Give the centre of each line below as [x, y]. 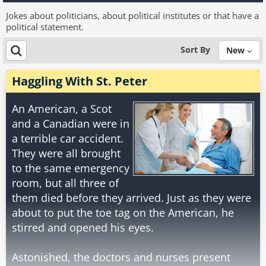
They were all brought [66, 153]
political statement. [45, 27]
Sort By [195, 49]
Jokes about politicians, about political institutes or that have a [132, 15]
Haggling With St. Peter [80, 81]
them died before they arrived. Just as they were [132, 198]
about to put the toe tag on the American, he [123, 213]
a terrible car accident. [68, 138]
